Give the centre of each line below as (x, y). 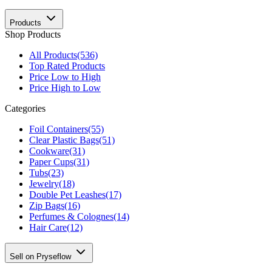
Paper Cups (51, 162)
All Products (53, 55)
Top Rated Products (67, 66)
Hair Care (48, 228)
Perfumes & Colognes (71, 217)
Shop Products (33, 35)
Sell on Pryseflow (42, 257)
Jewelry (44, 184)
